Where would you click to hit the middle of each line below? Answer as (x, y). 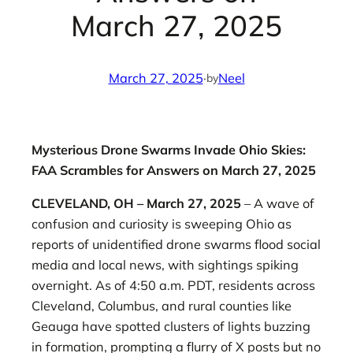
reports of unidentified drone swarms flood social (176, 244)
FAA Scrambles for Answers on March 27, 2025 (174, 170)
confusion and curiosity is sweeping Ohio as (162, 224)
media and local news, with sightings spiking (165, 265)
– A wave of (278, 203)
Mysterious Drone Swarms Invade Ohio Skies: (169, 149)
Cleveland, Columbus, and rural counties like (162, 306)
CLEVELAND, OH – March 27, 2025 (136, 203)
